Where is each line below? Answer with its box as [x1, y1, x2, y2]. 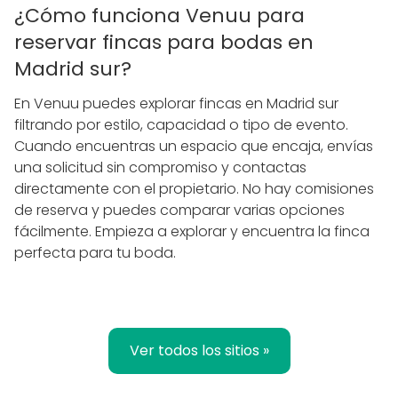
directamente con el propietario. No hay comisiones [14, 178, 374, 199]
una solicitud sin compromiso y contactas [14, 156, 306, 178]
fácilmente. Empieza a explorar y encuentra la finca [14, 220, 370, 242]
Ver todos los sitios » [129, 339, 269, 361]
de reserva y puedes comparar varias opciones [14, 199, 345, 220]
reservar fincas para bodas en [14, 28, 314, 56]
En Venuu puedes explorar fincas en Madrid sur [14, 92, 338, 114]
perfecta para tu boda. [14, 242, 176, 263]
